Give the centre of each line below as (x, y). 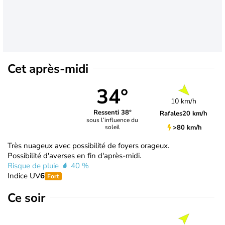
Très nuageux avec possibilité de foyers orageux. (88, 145)
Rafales (171, 113)
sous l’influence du (113, 120)
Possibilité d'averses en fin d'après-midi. (74, 155)
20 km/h (195, 113)
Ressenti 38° (112, 113)
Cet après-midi (48, 69)
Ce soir (26, 198)
